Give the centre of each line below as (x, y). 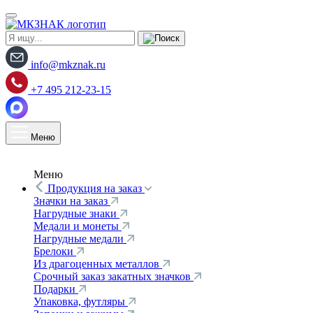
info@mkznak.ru (68, 65)
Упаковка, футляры (81, 301)
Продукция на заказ (95, 188)
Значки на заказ (72, 201)
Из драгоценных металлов (98, 264)
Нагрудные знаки (77, 213)
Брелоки (55, 251)
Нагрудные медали (80, 239)
